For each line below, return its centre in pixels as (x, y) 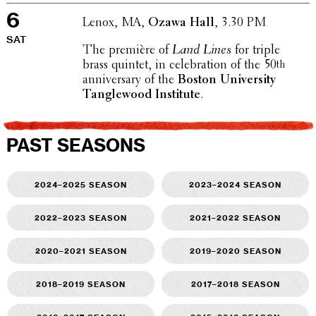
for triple (255, 50)
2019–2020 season (235, 250)
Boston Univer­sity (226, 80)
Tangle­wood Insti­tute (141, 95)
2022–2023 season (81, 217)
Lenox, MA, (115, 23)
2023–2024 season (235, 184)
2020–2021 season (81, 250)
